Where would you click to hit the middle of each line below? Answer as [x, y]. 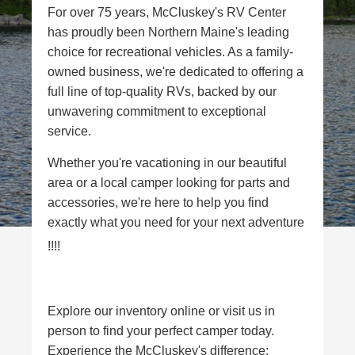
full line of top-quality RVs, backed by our [162, 92]
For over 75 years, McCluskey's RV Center [167, 13]
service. [69, 132]
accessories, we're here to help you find [158, 203]
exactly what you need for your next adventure [176, 223]
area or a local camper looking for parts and [169, 183]
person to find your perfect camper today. [161, 331]
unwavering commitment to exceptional [157, 112]
